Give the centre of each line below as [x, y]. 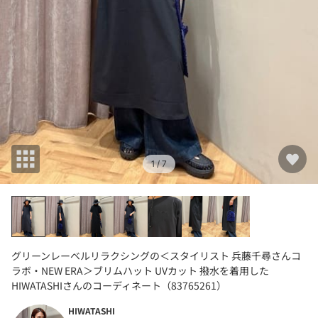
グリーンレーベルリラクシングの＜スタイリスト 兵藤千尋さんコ [156, 255]
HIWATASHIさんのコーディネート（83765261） [119, 285]
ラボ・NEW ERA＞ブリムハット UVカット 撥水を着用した [140, 270]
